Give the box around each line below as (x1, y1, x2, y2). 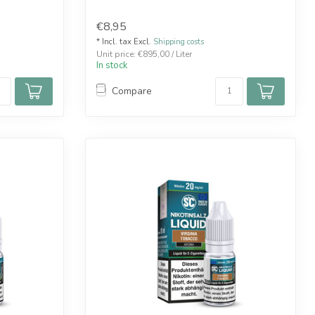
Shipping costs (153, 36, 204, 47)
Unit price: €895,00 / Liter (96, 48, 192, 60)
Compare (112, 84, 152, 98)
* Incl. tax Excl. (96, 36, 153, 47)
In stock (96, 58, 128, 72)
